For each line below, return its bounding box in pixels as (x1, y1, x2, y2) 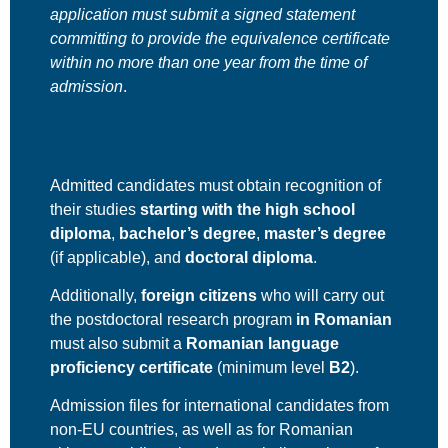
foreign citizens (141, 286, 257, 304)
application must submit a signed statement (50, 6, 355, 24)
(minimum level (213, 358, 329, 376)
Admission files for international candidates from (50, 397, 389, 415)
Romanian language (186, 334, 339, 352)
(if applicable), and (50, 248, 185, 266)
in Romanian (296, 310, 392, 328)
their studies (50, 200, 140, 218)
